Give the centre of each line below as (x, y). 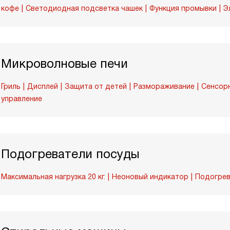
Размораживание (164, 86)
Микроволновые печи (64, 63)
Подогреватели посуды (70, 154)
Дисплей (43, 86)
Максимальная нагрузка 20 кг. (53, 177)
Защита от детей (96, 86)
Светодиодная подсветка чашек (84, 8)
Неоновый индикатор (150, 177)
